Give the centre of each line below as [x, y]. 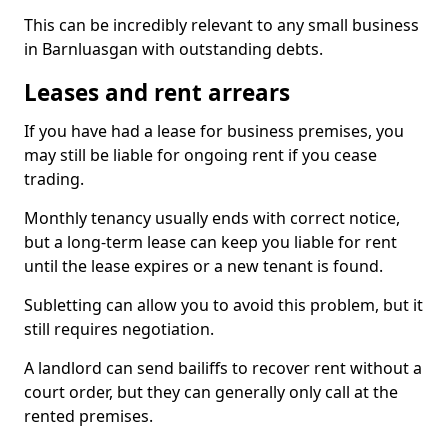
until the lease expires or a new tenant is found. [203, 266]
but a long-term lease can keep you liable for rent [210, 242]
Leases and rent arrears [157, 92]
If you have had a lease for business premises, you [214, 131]
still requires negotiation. [119, 329]
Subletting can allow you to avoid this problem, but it [223, 305]
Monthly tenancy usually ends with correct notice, [212, 218]
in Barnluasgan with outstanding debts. [173, 49]
